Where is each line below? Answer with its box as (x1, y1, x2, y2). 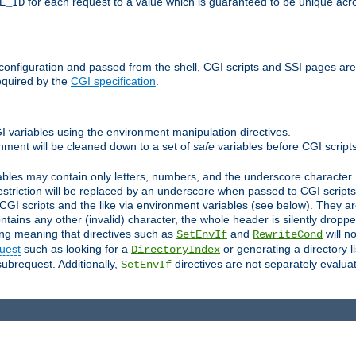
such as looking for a (21, 242, 131, 255)
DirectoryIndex (131, 242, 220, 256)
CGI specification (71, 75, 156, 88)
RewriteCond (253, 227, 323, 241)
